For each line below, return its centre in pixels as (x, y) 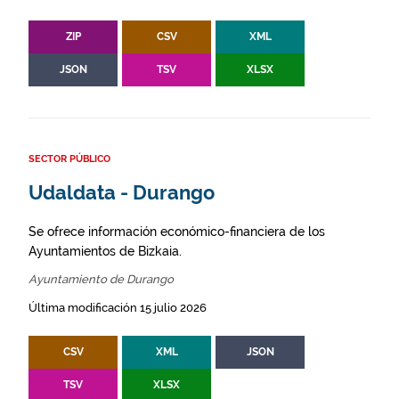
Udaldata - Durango (122, 193)
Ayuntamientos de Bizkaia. (105, 252)
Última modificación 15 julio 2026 (118, 308)
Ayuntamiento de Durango (101, 280)
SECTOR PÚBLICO (69, 159)
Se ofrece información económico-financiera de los (177, 232)
